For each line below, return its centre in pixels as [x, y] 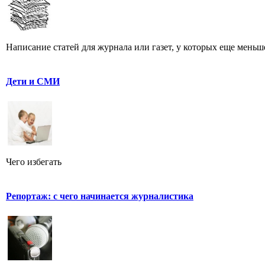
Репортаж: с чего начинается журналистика [100, 196]
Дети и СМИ [33, 81]
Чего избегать [34, 161]
